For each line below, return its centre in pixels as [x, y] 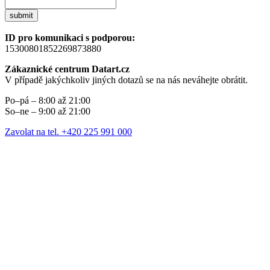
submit [21, 16]
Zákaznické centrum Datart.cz [67, 69]
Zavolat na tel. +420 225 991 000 [68, 132]
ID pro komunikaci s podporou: [70, 38]
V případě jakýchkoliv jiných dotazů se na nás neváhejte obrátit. [126, 80]
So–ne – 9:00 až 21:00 [48, 111]
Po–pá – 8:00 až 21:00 [48, 101]
